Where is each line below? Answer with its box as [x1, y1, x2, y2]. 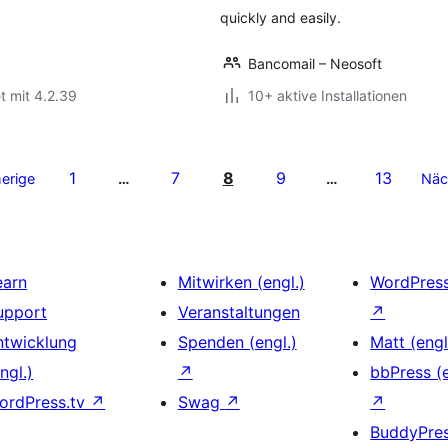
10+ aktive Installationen [248, 87, 407, 104]
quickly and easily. [220, 9, 341, 26]
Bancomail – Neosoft [248, 55, 382, 72]
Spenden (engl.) [177, 332, 297, 352]
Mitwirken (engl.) [177, 272, 305, 292]
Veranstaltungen [177, 302, 300, 322]
